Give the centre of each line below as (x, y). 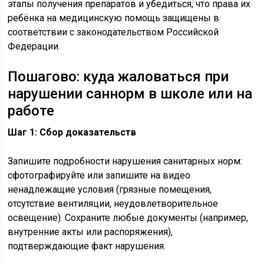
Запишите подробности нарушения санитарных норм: (125, 161)
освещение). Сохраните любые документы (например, (128, 218)
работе (31, 111)
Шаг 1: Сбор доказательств (72, 132)
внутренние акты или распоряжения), (90, 232)
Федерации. (34, 46)
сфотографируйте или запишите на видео (99, 175)
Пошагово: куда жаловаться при (118, 77)
